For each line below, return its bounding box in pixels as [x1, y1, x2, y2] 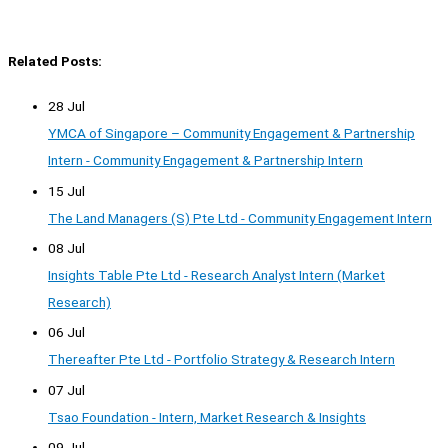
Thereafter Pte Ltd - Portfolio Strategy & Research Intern [48, 351, 395, 368]
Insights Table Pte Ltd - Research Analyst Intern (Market [48, 266, 385, 283]
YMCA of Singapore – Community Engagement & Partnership [48, 125, 415, 142]
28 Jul [48, 98, 85, 115]
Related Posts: [8, 52, 102, 69]
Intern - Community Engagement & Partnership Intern [48, 152, 363, 169]
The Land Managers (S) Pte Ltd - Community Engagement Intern [48, 209, 432, 226]
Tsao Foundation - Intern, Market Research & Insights [48, 408, 366, 425]
